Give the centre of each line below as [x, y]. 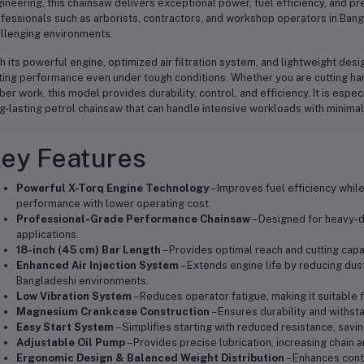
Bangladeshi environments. [82, 281]
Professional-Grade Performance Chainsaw [133, 219]
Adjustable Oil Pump [70, 342]
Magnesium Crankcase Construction [113, 312]
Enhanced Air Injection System [97, 265]
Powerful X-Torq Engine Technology [112, 188]
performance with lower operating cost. [113, 204]
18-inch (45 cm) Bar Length [88, 250]
